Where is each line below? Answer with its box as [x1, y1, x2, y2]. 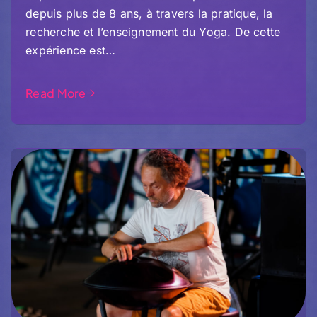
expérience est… [25, 43, 116, 58]
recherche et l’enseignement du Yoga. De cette [25, 25, 281, 40]
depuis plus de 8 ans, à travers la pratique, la [25, 6, 273, 21]
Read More [25, 86, 86, 101]
